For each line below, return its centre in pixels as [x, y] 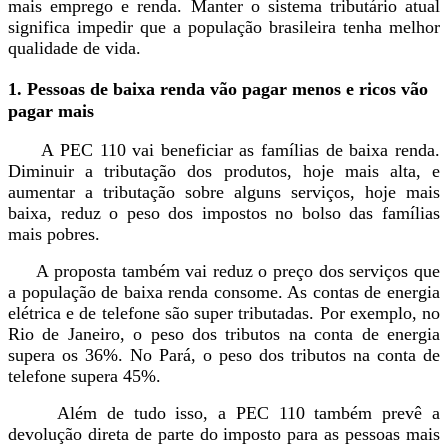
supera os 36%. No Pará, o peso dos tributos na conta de [224, 355]
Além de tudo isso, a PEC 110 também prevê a [224, 413]
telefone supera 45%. [87, 376]
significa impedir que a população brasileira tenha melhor [224, 26]
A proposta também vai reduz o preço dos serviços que [224, 271]
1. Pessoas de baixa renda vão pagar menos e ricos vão [218, 88]
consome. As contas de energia [327, 292]
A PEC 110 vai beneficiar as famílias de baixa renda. [224, 150]
